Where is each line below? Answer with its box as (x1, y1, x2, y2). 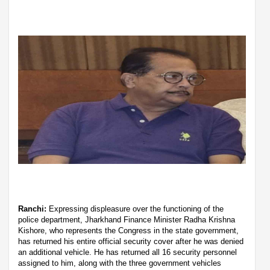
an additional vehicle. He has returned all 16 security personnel (18, 247, 237, 257)
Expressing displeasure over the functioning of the (49, 204, 224, 213)
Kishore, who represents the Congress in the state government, (18, 225, 239, 235)
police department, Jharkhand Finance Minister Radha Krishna (18, 215, 235, 224)
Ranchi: (18, 204, 49, 213)
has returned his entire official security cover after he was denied (18, 236, 243, 246)
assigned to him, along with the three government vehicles (18, 258, 221, 268)
